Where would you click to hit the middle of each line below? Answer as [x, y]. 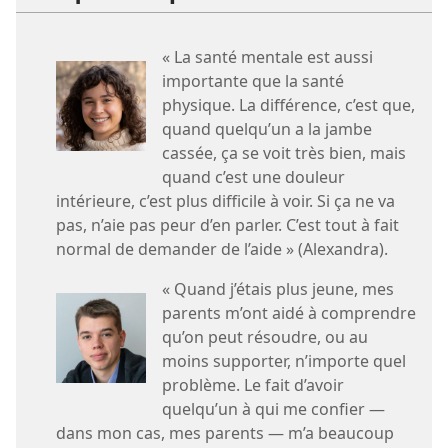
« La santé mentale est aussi [267, 57]
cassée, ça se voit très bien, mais [284, 153]
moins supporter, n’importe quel [284, 361]
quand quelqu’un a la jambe [267, 129]
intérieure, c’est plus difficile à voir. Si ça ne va [225, 201]
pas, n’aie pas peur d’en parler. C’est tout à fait [227, 225]
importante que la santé [253, 81]
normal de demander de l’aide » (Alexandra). [222, 249]
